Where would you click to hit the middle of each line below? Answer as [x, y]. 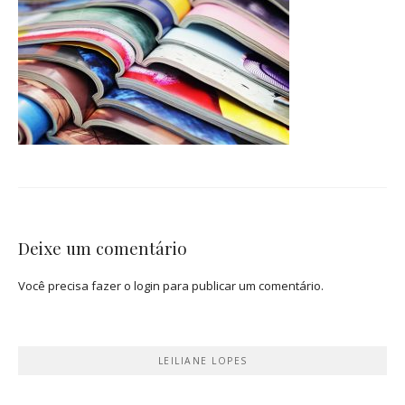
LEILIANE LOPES [202, 360]
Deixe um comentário [103, 248]
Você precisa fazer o [76, 285]
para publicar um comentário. [242, 285]
